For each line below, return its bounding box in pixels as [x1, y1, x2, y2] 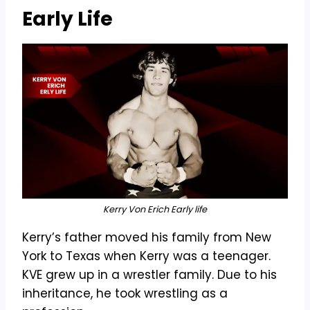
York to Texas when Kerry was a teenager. [22, 248, 271, 265]
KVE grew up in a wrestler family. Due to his [22, 266, 277, 284]
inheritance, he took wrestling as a [22, 285, 228, 302]
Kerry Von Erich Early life [103, 203, 207, 216]
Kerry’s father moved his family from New [22, 229, 271, 246]
